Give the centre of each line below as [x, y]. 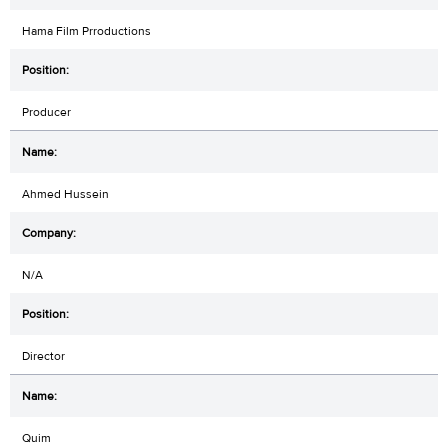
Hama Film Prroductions [86, 31]
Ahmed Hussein [65, 194]
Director [43, 356]
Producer [46, 112]
